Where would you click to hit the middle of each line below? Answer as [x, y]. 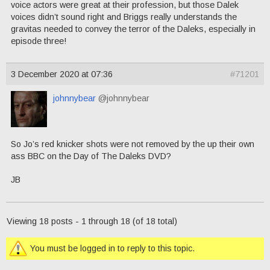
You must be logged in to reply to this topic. [112, 248]
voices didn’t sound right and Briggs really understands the [124, 17]
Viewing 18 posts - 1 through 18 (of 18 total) [92, 221]
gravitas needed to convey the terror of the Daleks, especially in [133, 29]
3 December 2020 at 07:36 [62, 74]
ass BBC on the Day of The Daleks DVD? [91, 156]
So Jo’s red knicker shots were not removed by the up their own [133, 144]
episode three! [39, 41]
